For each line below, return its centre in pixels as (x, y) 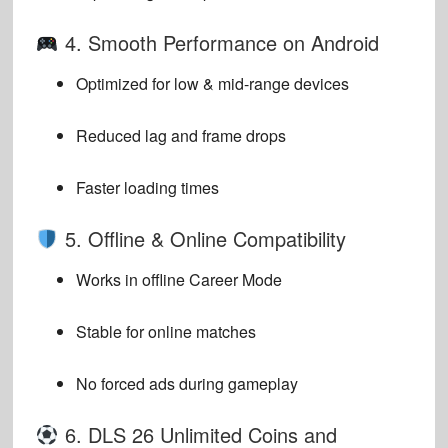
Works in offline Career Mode (178, 280)
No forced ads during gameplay (186, 384)
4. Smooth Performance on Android (218, 43)
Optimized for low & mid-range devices (212, 84)
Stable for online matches (165, 332)
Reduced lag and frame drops (180, 136)
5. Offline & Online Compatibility (202, 239)
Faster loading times (147, 188)
